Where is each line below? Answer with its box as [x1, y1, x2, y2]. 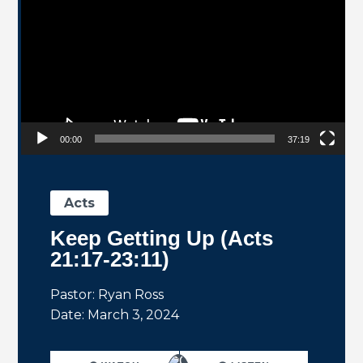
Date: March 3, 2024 [50, 307, 180, 323]
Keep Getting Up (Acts [50, 226, 274, 251]
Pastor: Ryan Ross [50, 287, 164, 303]
